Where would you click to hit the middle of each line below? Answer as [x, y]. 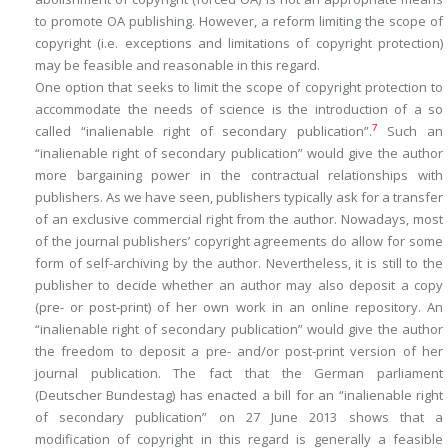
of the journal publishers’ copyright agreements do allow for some [239, 241]
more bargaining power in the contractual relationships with [239, 175]
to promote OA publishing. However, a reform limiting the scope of [239, 21]
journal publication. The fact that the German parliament [239, 373]
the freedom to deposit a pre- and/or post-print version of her [239, 351]
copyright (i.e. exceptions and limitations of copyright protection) [239, 43]
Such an [410, 131]
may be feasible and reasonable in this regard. [177, 65]
